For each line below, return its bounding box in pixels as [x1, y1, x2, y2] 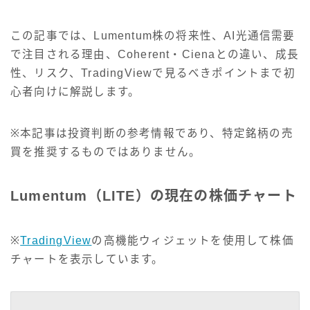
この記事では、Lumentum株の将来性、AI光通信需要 [10, 30, 295, 42]
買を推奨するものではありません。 [10, 146, 201, 158]
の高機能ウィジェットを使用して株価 [91, 235, 294, 247]
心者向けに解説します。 [10, 86, 140, 98]
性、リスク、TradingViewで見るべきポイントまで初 [10, 67, 295, 80]
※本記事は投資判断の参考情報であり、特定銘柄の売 [10, 127, 293, 140]
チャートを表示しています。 [10, 253, 164, 266]
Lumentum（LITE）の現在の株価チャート [10, 188, 297, 204]
